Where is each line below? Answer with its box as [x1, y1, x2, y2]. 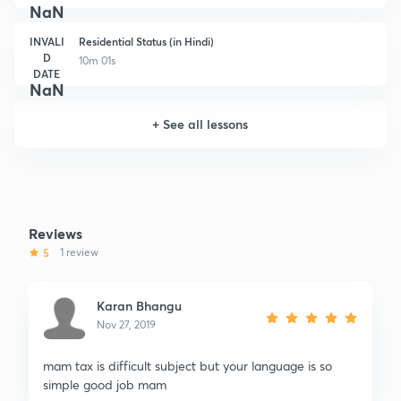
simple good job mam [43, 375, 166, 393]
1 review [60, 244, 98, 259]
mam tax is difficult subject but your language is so [43, 356, 332, 374]
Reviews [29, 223, 82, 243]
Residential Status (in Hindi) [79, 33, 214, 48]
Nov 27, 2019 [97, 317, 156, 331]
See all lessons [163, 115, 249, 132]
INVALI [29, 33, 64, 48]
